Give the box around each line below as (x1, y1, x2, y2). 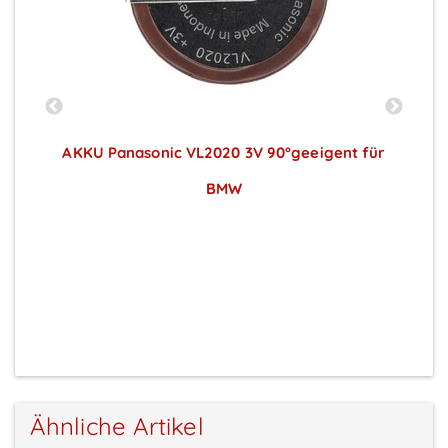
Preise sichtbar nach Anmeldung (65, 212, 383, 238)
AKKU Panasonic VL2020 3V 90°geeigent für (62, 143, 386, 163)
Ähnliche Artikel (30, 411, 204, 442)
